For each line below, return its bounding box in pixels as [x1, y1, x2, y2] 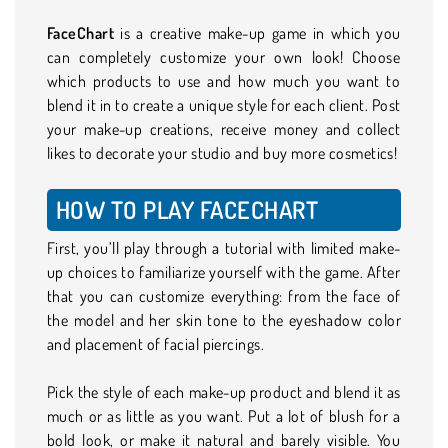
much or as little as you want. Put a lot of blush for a [47, 405, 401, 426]
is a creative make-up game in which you [114, 22, 401, 43]
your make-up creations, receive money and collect [47, 118, 401, 139]
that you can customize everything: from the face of [47, 285, 401, 306]
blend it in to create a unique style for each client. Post [47, 94, 401, 115]
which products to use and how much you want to [47, 70, 401, 91]
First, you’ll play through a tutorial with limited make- [47, 237, 401, 258]
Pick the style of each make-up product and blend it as [47, 381, 401, 402]
